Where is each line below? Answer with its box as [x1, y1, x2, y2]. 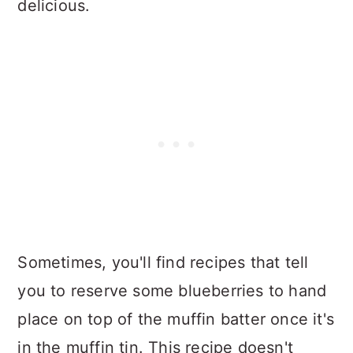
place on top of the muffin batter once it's [17, 309, 334, 329]
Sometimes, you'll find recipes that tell [17, 252, 309, 272]
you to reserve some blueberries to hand [17, 281, 327, 300]
